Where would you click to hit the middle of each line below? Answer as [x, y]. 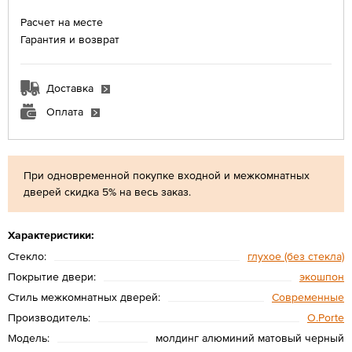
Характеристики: [51, 235]
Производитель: [49, 317]
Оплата [65, 111]
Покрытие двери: [52, 276]
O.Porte [326, 317]
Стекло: [27, 256]
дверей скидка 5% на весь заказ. [107, 191]
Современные [308, 297]
